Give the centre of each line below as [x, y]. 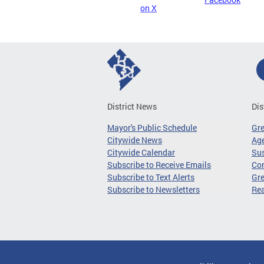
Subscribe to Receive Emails [159, 165]
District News [132, 106]
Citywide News [135, 140]
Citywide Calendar [141, 152]
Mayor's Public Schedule [152, 128]
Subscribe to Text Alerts [151, 177]
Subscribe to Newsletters [154, 189]
